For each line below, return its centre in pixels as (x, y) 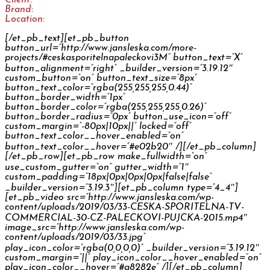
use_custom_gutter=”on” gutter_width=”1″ (97, 167)
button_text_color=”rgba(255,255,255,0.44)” (98, 88)
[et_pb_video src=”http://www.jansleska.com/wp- (109, 197)
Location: (26, 19)
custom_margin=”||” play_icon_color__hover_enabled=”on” (133, 258)
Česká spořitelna (72, 9)
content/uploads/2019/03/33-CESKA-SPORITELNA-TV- (124, 207)
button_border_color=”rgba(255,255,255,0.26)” (105, 107)
